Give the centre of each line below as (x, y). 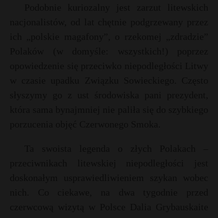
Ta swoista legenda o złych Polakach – (116, 148)
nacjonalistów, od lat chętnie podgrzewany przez (109, 22)
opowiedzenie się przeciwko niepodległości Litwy (109, 66)
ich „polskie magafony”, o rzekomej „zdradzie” (109, 36)
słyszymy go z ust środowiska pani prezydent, (109, 95)
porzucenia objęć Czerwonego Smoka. (85, 124)
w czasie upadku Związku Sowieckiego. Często (109, 80)
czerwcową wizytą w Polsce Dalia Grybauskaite (109, 207)
